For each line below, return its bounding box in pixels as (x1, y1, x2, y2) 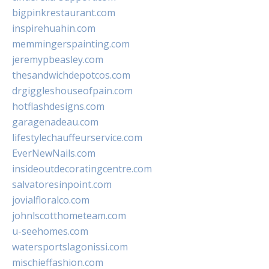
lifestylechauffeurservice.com (12, 131, 142, 144)
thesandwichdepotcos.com (12, 68, 130, 82)
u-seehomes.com (12, 225, 88, 238)
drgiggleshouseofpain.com (12, 84, 133, 97)
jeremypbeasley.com (12, 53, 103, 66)
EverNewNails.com (12, 147, 95, 160)
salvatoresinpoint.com (12, 178, 112, 191)
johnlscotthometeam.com (12, 209, 126, 222)
